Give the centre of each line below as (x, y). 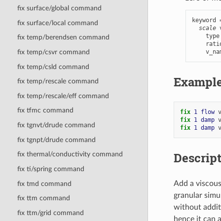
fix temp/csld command (53, 67)
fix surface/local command (57, 23)
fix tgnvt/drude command (56, 125)
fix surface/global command (59, 8)
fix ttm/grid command (50, 213)
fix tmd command (44, 184)
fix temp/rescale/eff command (63, 96)
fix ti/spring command (51, 169)
